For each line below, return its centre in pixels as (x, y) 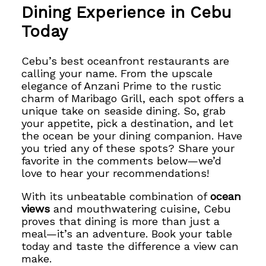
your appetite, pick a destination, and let (128, 123)
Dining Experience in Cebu (127, 13)
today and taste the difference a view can (130, 246)
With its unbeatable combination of (116, 197)
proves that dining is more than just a (121, 221)
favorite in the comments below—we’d (122, 161)
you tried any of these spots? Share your (128, 148)
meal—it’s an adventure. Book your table (127, 234)
